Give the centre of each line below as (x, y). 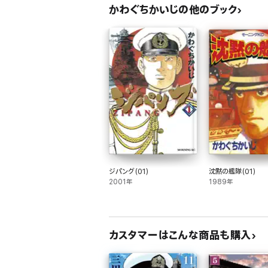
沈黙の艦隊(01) (232, 171)
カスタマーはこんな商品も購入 (180, 235)
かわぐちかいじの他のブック (173, 10)
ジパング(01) (129, 171)
